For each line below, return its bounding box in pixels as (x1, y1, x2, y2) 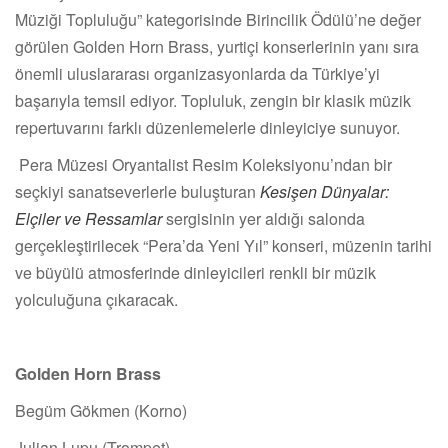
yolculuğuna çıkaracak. (15, 287, 178, 311)
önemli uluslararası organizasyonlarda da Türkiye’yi (15, 61, 380, 85)
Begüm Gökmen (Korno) (15, 398, 187, 422)
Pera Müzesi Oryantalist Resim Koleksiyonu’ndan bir (15, 152, 392, 176)
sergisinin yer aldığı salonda (162, 206, 365, 230)
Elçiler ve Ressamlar (15, 206, 162, 230)
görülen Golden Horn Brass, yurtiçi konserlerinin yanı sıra (15, 34, 419, 58)
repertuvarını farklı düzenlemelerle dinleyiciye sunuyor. (15, 115, 400, 139)
